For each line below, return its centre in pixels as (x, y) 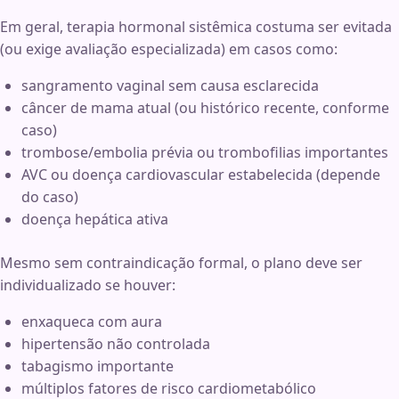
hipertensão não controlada (116, 344)
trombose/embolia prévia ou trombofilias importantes (205, 153)
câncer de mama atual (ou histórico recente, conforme (205, 108)
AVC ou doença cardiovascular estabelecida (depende (201, 175)
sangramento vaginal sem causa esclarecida (170, 86)
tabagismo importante (98, 366)
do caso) (50, 197)
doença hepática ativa (95, 220)
